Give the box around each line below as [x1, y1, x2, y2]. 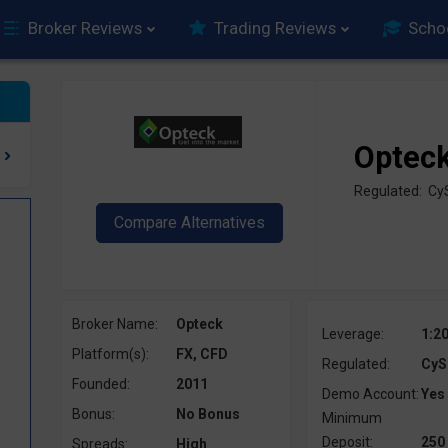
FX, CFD [175, 346, 228, 362]
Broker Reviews [28, 18, 142, 38]
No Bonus [175, 406, 240, 422]
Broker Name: [71, 316, 158, 332]
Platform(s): [71, 346, 149, 362]
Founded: [71, 376, 130, 392]
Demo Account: [321, 386, 419, 402]
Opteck [175, 316, 223, 332]
